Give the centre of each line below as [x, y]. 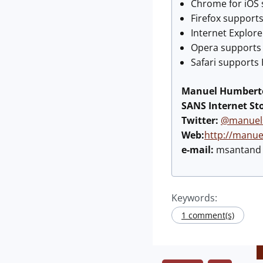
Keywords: [194, 198]
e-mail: [198, 150]
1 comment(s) [208, 215]
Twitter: [200, 121]
